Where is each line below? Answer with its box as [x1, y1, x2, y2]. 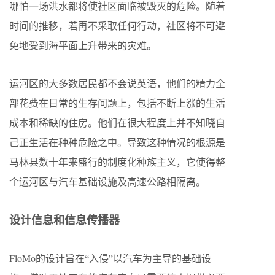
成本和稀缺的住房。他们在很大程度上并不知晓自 [9, 115, 225, 129]
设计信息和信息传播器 [9, 211, 120, 228]
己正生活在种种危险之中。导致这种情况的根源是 [9, 135, 225, 149]
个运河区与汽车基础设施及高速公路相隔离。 [9, 174, 206, 188]
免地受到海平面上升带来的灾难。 [9, 38, 157, 52]
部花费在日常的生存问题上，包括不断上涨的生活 [9, 96, 225, 109]
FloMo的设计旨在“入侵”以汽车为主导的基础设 [9, 251, 211, 265]
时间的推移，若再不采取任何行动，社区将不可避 [9, 18, 225, 32]
